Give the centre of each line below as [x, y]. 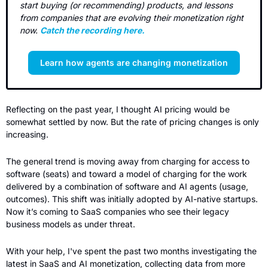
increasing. [27, 134]
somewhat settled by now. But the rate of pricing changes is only [133, 121]
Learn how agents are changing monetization [134, 62]
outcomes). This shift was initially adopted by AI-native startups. [132, 199]
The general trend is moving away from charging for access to [128, 161]
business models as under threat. [71, 224]
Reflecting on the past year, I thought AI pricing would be [118, 109]
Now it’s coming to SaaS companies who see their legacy [118, 211]
